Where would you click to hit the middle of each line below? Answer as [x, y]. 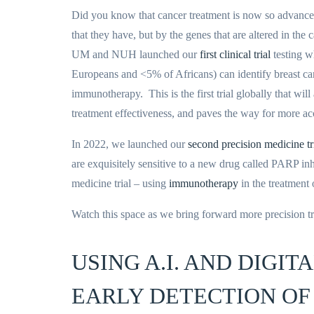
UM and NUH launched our [136, 54]
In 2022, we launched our [130, 144]
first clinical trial [235, 54]
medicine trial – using [120, 183]
